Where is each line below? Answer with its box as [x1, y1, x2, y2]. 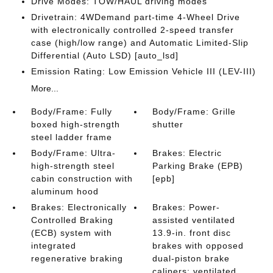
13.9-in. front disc [152, 228, 232, 238]
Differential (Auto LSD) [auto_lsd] [30, 51, 179, 60]
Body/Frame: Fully [30, 107, 112, 116]
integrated [30, 241, 76, 250]
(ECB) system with [30, 228, 112, 238]
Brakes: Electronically [30, 202, 127, 212]
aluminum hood [30, 186, 99, 196]
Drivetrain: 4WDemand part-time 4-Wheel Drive [30, 12, 240, 22]
